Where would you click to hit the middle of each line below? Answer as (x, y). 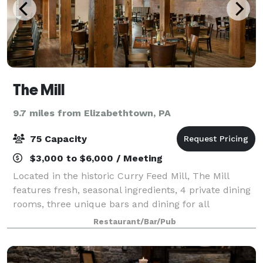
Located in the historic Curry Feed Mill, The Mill (121, 176)
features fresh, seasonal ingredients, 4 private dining (132, 190)
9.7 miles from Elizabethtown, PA (92, 113)
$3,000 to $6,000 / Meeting (95, 158)
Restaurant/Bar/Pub (134, 221)
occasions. (36, 218)
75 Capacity (57, 139)
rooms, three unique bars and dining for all (111, 204)
